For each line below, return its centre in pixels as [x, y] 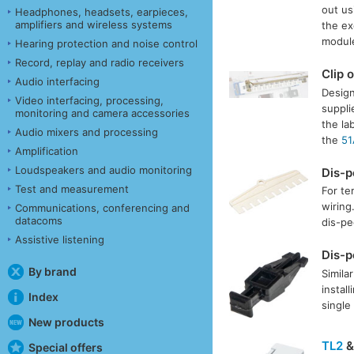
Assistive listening [60, 239]
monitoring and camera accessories [102, 113]
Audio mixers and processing [87, 132]
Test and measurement [72, 188]
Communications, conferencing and [102, 207]
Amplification [47, 151]
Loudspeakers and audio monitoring [104, 169]
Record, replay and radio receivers [100, 62]
